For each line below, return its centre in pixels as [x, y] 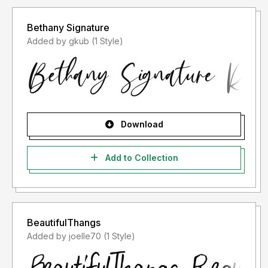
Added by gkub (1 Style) [107, 41]
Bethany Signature [68, 28]
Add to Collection [140, 158]
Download [141, 124]
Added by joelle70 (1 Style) [119, 236]
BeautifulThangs [64, 223]
